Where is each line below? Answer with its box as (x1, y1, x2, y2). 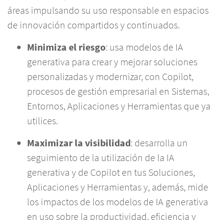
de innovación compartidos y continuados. (7, 19, 184, 31)
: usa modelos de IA (106, 41, 183, 54)
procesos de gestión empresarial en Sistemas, (27, 85, 209, 98)
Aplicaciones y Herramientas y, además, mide (27, 181, 208, 193)
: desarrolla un (131, 137, 188, 149)
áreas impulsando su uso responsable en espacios (7, 4, 209, 17)
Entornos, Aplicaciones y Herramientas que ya (27, 100, 211, 112)
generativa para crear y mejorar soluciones (27, 55, 197, 68)
